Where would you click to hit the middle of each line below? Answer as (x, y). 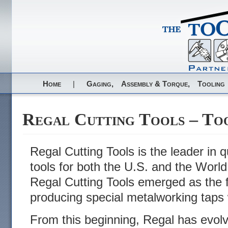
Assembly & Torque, (156, 84)
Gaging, (100, 84)
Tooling (211, 84)
